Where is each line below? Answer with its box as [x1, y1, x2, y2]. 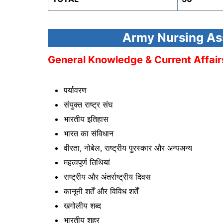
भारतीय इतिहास [64, 113, 109, 124]
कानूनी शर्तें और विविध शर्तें [64, 186, 138, 196]
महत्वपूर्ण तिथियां [64, 157, 110, 167]
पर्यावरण [64, 85, 87, 95]
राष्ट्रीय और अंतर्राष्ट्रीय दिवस [64, 171, 151, 182]
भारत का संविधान [64, 128, 113, 138]
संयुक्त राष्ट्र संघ [64, 99, 112, 110]
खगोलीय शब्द [64, 200, 101, 211]
